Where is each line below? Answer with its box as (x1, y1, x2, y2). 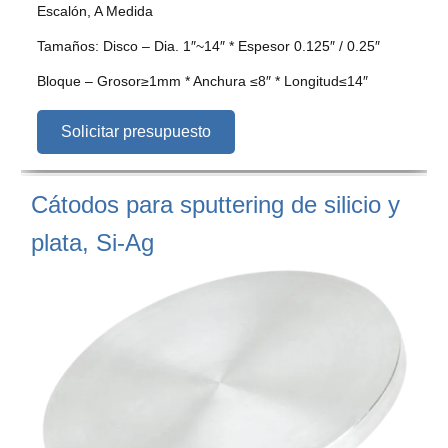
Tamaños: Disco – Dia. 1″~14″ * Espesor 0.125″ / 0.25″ (37, 37, 380, 54)
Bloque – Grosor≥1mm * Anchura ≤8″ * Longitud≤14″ (37, 72, 368, 89)
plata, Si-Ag (31, 228, 154, 256)
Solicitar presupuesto (61, 122, 211, 140)
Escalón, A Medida (37, 2, 153, 19)
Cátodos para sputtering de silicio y (31, 190, 400, 218)
